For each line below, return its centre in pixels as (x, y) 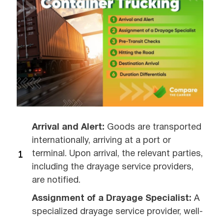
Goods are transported (154, 128)
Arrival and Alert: (69, 128)
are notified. (56, 181)
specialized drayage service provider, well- (117, 212)
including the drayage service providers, (113, 167)
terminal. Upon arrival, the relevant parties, (117, 154)
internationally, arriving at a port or (101, 141)
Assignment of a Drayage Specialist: (113, 199)
